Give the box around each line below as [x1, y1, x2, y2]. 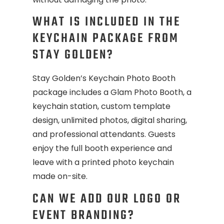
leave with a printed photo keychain [32, 156, 174, 168]
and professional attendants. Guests [32, 128, 175, 140]
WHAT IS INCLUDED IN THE [32, 12, 180, 32]
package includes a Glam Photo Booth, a [32, 86, 191, 98]
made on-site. [32, 170, 87, 182]
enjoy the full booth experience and [32, 142, 172, 154]
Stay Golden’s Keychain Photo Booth [32, 72, 175, 84]
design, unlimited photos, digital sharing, [32, 114, 187, 126]
